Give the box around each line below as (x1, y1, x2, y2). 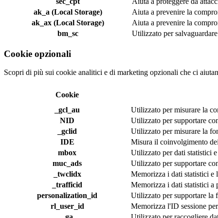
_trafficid (52, 181, 82, 189)
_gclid (57, 127, 77, 136)
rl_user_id (50, 202, 84, 211)
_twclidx (53, 170, 81, 179)
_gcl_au (54, 106, 80, 114)
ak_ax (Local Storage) (31, 18, 104, 27)
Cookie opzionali (4, 48, 71, 59)
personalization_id (37, 191, 97, 200)
